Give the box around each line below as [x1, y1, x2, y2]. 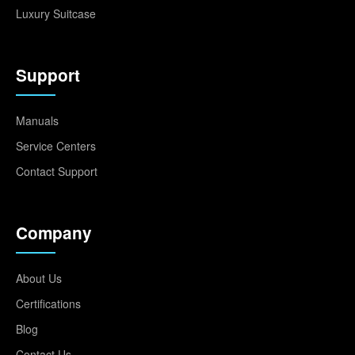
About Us [16, 269, 62, 286]
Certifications [16, 295, 81, 311]
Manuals [16, 112, 59, 128]
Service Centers [16, 137, 96, 154]
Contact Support [16, 162, 97, 179]
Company [16, 220, 92, 244]
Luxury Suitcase [16, 5, 96, 21]
